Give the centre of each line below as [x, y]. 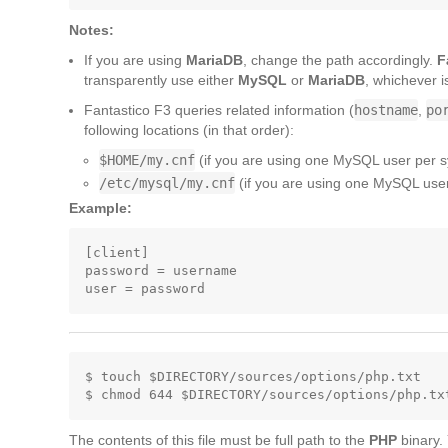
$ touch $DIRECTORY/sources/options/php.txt [253, 376]
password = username [161, 270]
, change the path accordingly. [340, 60]
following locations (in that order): [189, 130]
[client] [117, 252]
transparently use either [161, 80]
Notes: [91, 30]
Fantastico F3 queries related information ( [219, 110]
